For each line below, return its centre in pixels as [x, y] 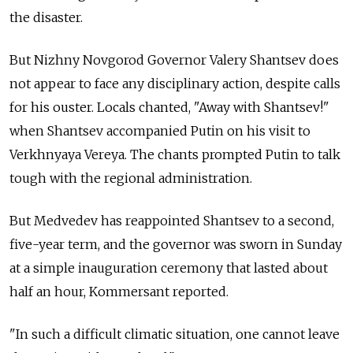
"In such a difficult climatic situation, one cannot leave [175, 334]
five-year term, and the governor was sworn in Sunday [176, 244]
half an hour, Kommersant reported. [119, 291]
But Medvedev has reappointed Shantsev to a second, [172, 220]
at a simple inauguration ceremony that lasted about [169, 268]
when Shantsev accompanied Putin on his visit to [160, 130]
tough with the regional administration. [131, 178]
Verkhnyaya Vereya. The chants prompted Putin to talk [175, 154]
